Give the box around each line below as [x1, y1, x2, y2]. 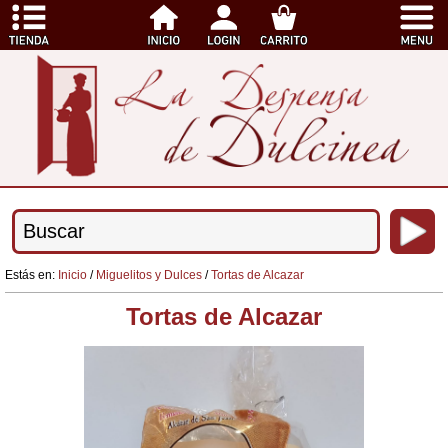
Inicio [58, 267, 87, 282]
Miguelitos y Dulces [96, 267, 202, 282]
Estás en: [5, 267, 58, 282]
